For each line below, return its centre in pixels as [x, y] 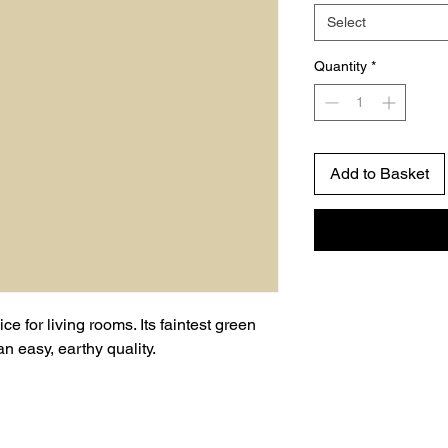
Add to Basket [379, 174]
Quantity [340, 66]
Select [346, 22]
